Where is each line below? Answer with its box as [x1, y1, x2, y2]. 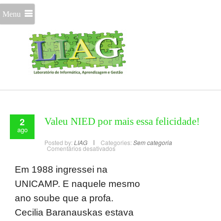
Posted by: [44, 138, 74, 147]
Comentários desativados [47, 144, 115, 152]
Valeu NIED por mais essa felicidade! [44, 115, 200, 127]
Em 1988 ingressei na [15, 164, 108, 175]
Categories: [101, 138, 132, 147]
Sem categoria [133, 138, 172, 147]
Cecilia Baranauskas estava [15, 207, 134, 218]
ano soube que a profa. [15, 193, 113, 203]
